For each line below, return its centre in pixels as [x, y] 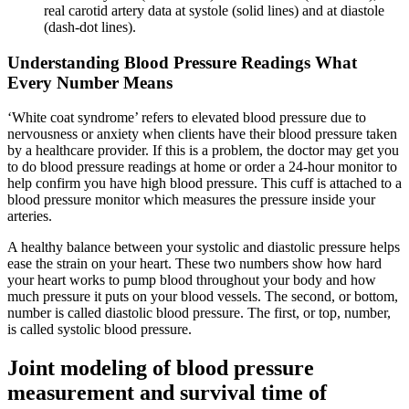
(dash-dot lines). [90, 26]
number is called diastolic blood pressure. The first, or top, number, [199, 313]
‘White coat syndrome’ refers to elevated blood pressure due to [187, 118]
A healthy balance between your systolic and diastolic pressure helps [204, 247]
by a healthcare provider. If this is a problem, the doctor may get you [203, 151]
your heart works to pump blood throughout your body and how [192, 280]
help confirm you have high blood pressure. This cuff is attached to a [204, 184]
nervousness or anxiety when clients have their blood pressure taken [202, 134]
